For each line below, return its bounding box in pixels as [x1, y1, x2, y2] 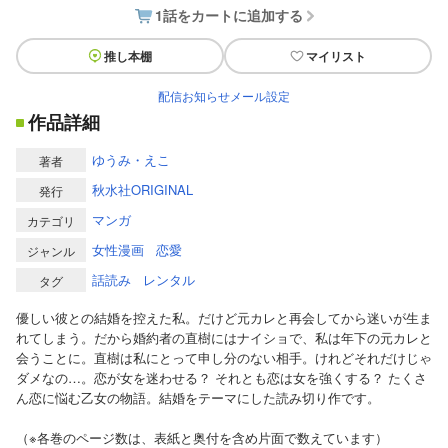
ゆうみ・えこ [92, 150, 170, 169]
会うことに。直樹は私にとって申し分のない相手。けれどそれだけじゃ [16, 348, 432, 367]
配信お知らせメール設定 [158, 87, 290, 104]
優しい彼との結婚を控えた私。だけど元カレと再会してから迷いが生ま [16, 308, 432, 327]
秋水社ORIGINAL [92, 180, 193, 199]
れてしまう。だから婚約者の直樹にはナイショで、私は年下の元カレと [16, 328, 432, 347]
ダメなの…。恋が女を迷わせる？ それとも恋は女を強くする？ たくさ [16, 368, 427, 387]
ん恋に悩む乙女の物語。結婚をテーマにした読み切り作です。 [16, 388, 380, 407]
